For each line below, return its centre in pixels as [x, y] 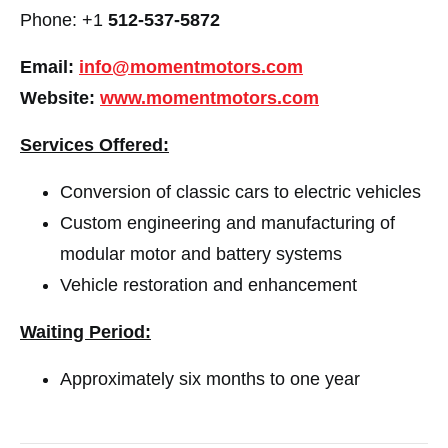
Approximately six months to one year [210, 379]
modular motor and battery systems [201, 254]
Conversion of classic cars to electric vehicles [240, 192]
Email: [49, 67]
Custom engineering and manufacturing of [227, 223]
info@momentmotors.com [191, 67]
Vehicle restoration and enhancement [208, 285]
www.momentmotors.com [209, 98]
